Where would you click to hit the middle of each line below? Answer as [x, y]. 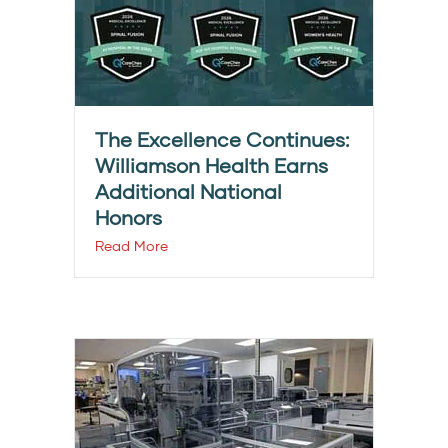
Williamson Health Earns [211, 165]
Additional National [188, 191]
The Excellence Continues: [222, 139]
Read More [131, 246]
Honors [128, 217]
